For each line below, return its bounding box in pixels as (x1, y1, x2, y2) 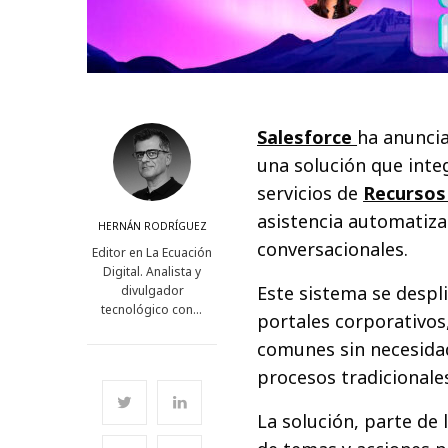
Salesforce (257, 124, 358, 149)
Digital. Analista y (102, 262, 202, 280)
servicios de (257, 180, 364, 205)
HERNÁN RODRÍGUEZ (97, 218, 207, 233)
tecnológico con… (101, 300, 203, 318)
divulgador (120, 281, 184, 299)
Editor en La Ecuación (91, 243, 213, 261)
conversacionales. (257, 236, 408, 261)
